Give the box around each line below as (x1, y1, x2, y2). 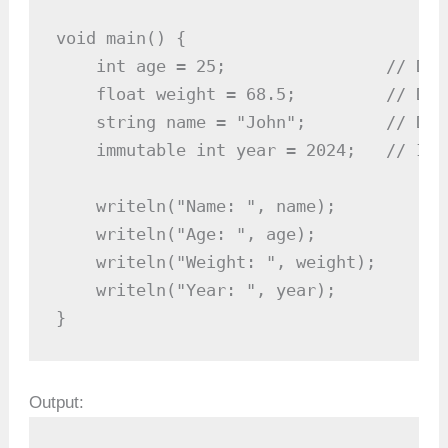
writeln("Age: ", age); (56, 224, 317, 245)
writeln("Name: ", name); (56, 196, 337, 217)
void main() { (56, 28, 187, 49)
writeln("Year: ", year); (56, 280, 337, 301)
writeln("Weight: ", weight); (56, 252, 377, 273)
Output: (29, 392, 85, 412)
